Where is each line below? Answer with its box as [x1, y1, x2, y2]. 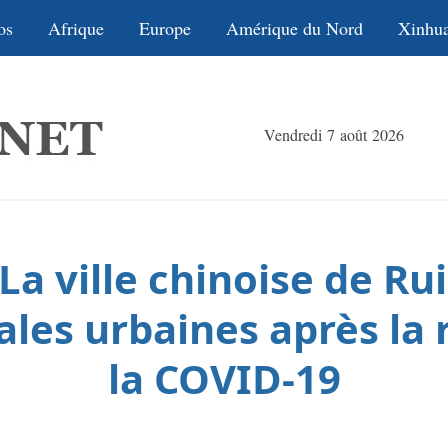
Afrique [48, 16, 104, 40]
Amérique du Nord [226, 16, 363, 40]
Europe [139, 16, 191, 40]
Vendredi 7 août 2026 [264, 124, 404, 145]
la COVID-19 [107, 351, 341, 406]
